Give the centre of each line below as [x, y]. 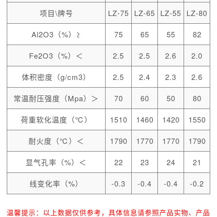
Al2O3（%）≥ [56, 34]
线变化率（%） [56, 183]
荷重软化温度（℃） [56, 119]
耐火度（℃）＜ [56, 140]
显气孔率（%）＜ [56, 162]
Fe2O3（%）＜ [56, 55]
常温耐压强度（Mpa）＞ [56, 98]
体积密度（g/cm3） [56, 77]
